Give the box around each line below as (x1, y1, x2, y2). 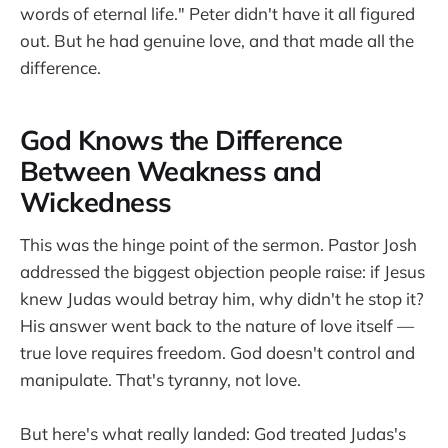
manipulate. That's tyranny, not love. (20, 369, 301, 391)
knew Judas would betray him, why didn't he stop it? (20, 288, 424, 310)
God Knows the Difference (20, 122, 343, 157)
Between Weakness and (20, 153, 322, 188)
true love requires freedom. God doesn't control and (20, 342, 415, 364)
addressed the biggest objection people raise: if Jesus (20, 261, 425, 283)
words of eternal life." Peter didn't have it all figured (20, 3, 415, 25)
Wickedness (20, 184, 172, 219)
